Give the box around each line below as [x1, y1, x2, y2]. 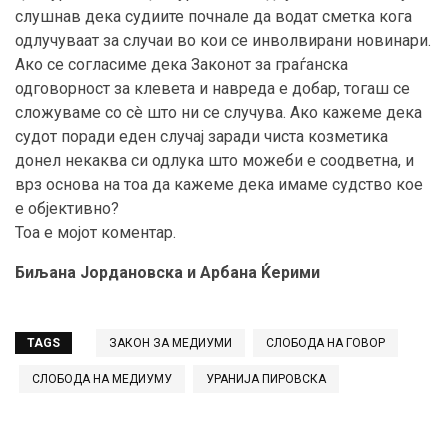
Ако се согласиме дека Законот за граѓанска [15, 55, 348, 75]
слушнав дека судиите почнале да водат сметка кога [15, 7, 412, 27]
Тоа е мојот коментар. [15, 223, 176, 243]
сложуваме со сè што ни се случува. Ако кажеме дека [15, 103, 422, 123]
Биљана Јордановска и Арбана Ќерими [15, 263, 320, 283]
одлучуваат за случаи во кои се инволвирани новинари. [15, 31, 431, 51]
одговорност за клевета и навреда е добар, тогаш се [15, 79, 410, 99]
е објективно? [15, 199, 119, 219]
